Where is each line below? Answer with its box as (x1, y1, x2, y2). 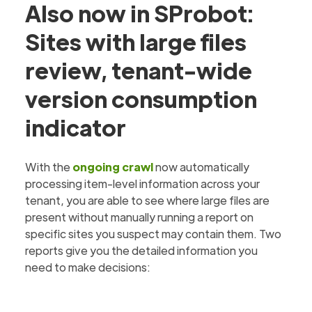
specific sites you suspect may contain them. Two (25, 226, 282, 241)
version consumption (25, 84, 258, 113)
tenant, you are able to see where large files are (25, 193, 270, 208)
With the (25, 159, 73, 174)
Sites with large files (25, 27, 247, 56)
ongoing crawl (72, 159, 154, 174)
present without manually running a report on (25, 210, 254, 224)
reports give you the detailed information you (25, 243, 258, 258)
